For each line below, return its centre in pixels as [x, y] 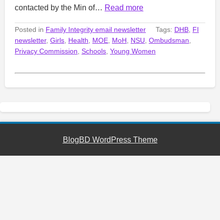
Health [78, 40]
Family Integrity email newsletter [96, 29]
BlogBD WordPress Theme [110, 139]
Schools [94, 51]
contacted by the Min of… [60, 7]
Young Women [133, 51]
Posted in [30, 29]
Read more [124, 7]
